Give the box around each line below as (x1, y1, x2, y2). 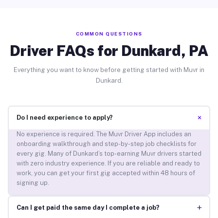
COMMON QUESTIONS (75, 30, 143, 36)
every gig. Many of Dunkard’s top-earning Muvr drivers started (16, 150, 201, 158)
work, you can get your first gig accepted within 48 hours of (16, 169, 195, 177)
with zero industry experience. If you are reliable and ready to (16, 160, 200, 167)
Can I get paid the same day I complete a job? (16, 204, 160, 212)
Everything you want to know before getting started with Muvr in (14, 66, 204, 73)
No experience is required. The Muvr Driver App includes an (16, 130, 191, 138)
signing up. (16, 179, 49, 187)
